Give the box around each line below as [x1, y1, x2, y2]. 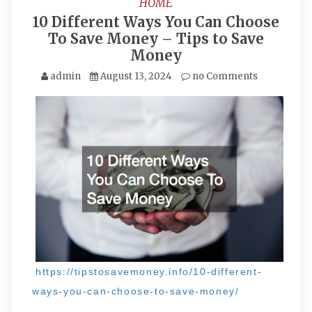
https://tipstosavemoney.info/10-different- [36, 265, 263, 277]
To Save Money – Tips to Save [48, 30, 264, 47]
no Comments [189, 70, 258, 82]
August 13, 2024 [100, 70, 172, 82]
